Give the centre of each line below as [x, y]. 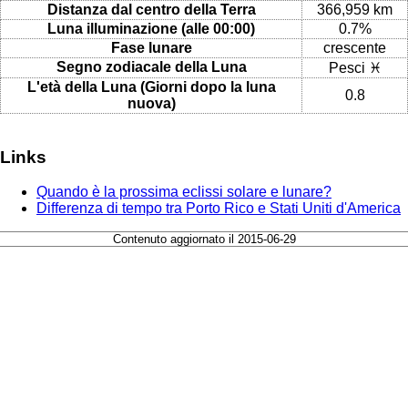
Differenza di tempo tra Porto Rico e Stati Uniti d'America [219, 209]
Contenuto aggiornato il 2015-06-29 [204, 240]
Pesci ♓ [355, 67]
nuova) [151, 103]
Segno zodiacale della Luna [151, 66]
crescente [355, 47]
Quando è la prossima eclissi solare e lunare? [184, 192]
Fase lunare [151, 47]
